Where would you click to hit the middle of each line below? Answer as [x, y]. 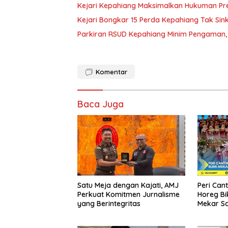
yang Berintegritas [109, 204]
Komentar [111, 72]
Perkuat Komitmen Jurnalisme [129, 195]
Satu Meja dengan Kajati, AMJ [128, 186]
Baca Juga [101, 104]
